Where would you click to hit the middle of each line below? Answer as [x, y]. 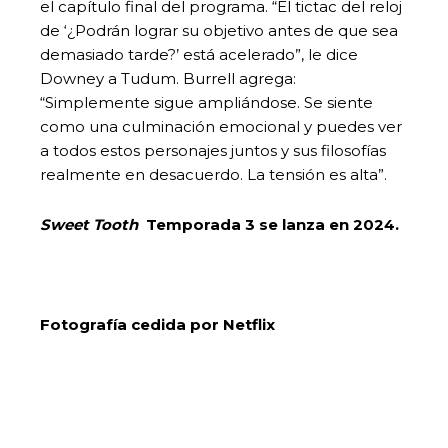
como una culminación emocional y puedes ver [221, 126]
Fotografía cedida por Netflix [157, 324]
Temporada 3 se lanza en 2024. [270, 224]
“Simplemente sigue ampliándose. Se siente [206, 102]
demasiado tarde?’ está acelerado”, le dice [199, 54]
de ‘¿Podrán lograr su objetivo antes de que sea [219, 30]
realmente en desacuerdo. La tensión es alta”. [213, 174]
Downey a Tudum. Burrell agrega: [168, 78]
